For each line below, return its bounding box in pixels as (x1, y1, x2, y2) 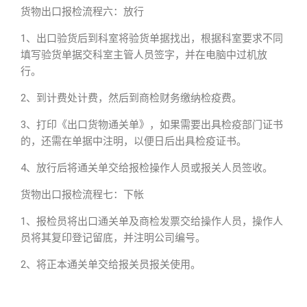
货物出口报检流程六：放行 (21, 5, 144, 18)
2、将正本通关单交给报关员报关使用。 (21, 258, 201, 271)
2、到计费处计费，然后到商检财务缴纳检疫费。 (21, 92, 242, 104)
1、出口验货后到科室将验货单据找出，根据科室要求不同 (21, 32, 283, 45)
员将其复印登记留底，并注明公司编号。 (21, 232, 206, 244)
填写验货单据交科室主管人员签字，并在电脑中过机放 (21, 49, 267, 61)
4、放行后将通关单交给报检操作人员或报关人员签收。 (21, 162, 273, 174)
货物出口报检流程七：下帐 (21, 188, 144, 201)
